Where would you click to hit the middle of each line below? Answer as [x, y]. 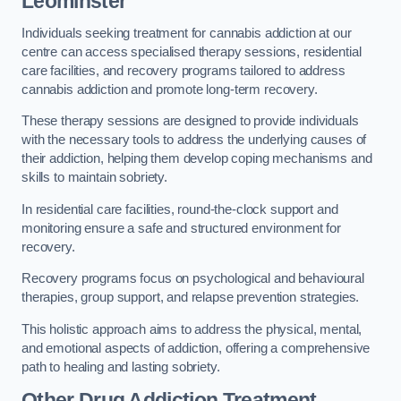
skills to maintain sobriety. [96, 178]
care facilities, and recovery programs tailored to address [183, 70]
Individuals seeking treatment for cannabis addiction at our [187, 33]
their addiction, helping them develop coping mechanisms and [197, 159]
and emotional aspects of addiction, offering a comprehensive [196, 348]
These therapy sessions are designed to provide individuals [190, 121]
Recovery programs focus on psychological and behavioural [193, 279]
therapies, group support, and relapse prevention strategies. [192, 298]
